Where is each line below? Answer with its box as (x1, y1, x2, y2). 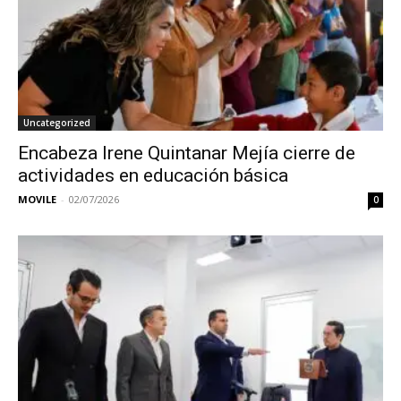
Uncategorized (23, 116, 90, 130)
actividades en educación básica (18, 165, 288, 187)
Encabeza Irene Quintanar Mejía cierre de (18, 142, 355, 165)
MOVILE (18, 192, 56, 207)
